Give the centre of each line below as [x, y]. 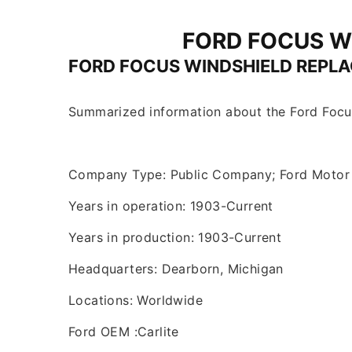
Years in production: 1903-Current [175, 238]
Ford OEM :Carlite [124, 332]
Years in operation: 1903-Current [171, 206]
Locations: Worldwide [136, 301]
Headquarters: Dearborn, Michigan [176, 269]
